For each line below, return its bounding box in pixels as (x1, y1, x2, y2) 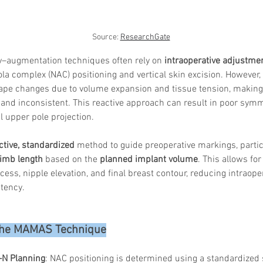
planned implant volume (100, 154, 198, 166)
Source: (92, 32, 120, 43)
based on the (43, 154, 100, 166)
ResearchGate (120, 32, 170, 43)
